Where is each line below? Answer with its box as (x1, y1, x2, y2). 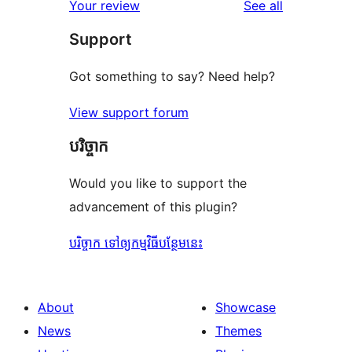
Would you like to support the (69, 175, 247, 192)
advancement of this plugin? (69, 199, 237, 215)
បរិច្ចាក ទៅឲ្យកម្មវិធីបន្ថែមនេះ (69, 235, 203, 251)
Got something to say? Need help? (69, 68, 275, 85)
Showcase (215, 299, 276, 316)
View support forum (69, 104, 189, 121)
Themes (215, 323, 262, 339)
